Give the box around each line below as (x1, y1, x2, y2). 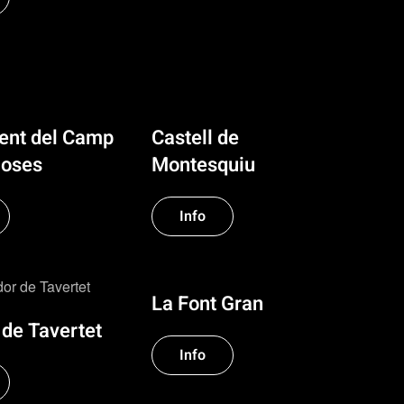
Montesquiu (151, 151, 255, 180)
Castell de (151, 124, 239, 153)
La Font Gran (151, 289, 263, 319)
